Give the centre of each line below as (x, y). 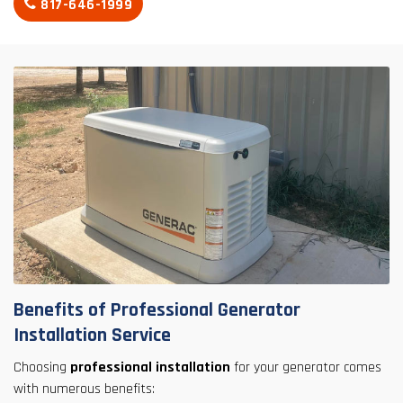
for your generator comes (306, 368)
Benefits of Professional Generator (157, 311)
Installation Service (92, 336)
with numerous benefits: (84, 390)
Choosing (42, 368)
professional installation (150, 368)
